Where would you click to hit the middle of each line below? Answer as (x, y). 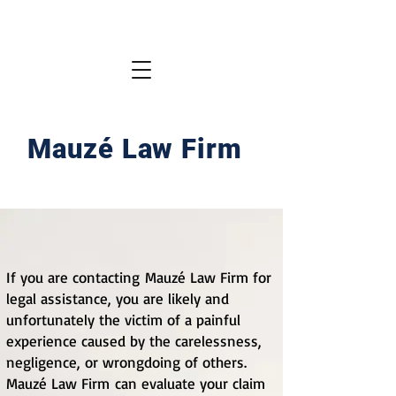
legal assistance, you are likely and (118, 298)
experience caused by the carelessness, (134, 341)
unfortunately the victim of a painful (123, 320)
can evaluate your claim (190, 383)
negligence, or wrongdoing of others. (126, 362)
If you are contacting (76, 277)
